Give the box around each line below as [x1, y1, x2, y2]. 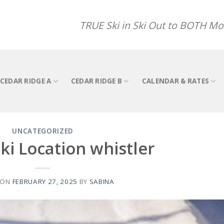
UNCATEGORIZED [12, 126, 73, 136]
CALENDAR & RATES [141, 76, 209, 86]
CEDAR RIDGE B [70, 76, 122, 86]
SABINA [89, 176, 114, 186]
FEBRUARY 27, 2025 [12, 176, 77, 186]
